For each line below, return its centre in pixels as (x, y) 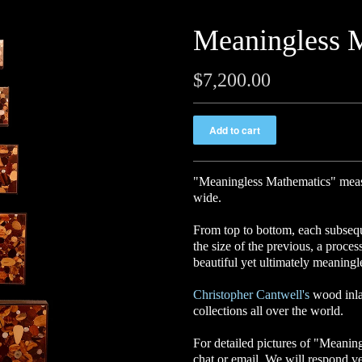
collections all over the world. (268, 311)
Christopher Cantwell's (251, 295)
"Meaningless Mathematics (262, 181)
